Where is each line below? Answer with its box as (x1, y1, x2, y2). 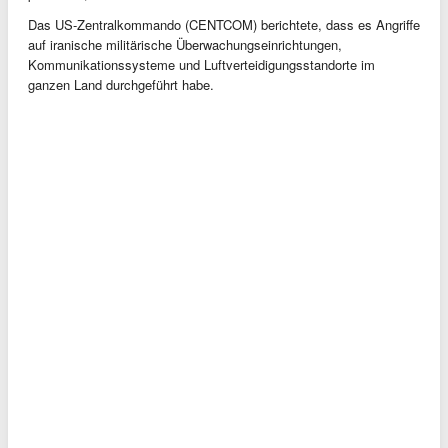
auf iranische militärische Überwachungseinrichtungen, (28, 35, 342, 55)
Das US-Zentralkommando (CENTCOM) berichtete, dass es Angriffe (28, 15, 420, 35)
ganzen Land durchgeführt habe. (28, 75, 214, 95)
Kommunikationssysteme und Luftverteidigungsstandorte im (28, 55, 375, 75)
